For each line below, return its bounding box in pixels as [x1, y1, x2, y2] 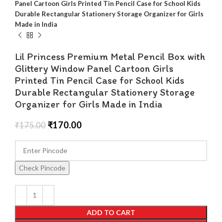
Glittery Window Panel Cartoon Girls [15, 62, 173, 74]
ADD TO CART [87, 208, 135, 217]
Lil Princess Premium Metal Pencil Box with [15, 50, 205, 62]
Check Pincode [19, 163, 65, 172]
